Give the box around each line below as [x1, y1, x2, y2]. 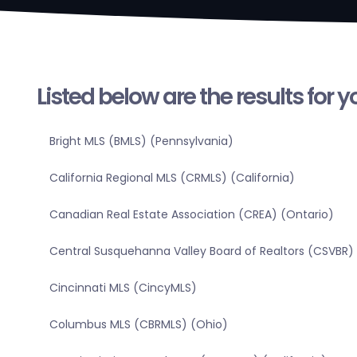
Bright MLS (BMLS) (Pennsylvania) [49, 133, 233, 150]
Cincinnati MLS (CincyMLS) [49, 280, 197, 296]
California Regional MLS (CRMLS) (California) [49, 170, 295, 186]
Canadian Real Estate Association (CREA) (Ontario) [49, 206, 334, 223]
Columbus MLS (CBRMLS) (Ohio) [49, 316, 228, 333]
